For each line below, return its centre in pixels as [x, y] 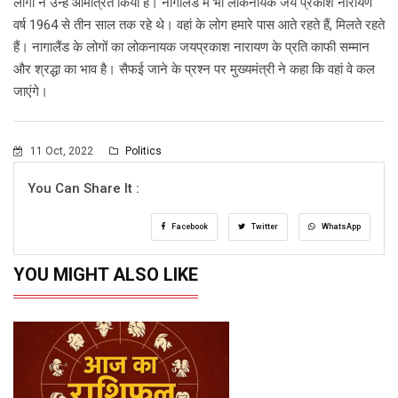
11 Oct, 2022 [62, 151]
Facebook [189, 227]
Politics [142, 151]
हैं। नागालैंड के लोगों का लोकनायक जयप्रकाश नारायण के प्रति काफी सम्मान [191, 48]
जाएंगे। [31, 92]
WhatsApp [340, 227]
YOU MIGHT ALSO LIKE [106, 275]
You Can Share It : [84, 189]
